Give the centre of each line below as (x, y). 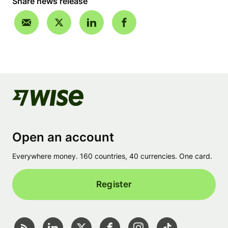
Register (114, 184)
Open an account (63, 137)
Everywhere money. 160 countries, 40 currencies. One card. (112, 156)
